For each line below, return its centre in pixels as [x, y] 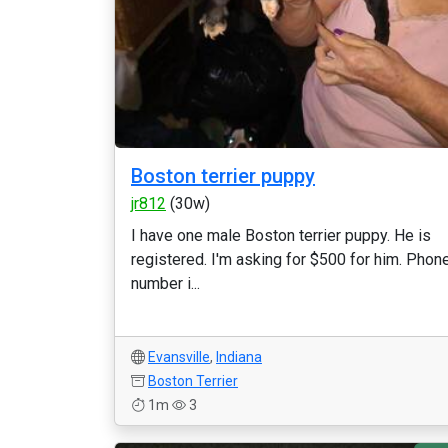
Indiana [239, 357]
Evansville [179, 357]
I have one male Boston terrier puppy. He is [281, 235]
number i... [165, 283]
